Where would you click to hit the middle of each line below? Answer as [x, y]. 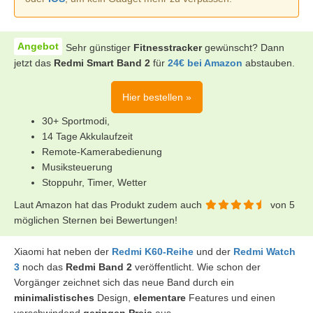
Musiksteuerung [77, 167]
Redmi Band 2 [99, 267]
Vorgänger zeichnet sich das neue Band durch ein [124, 282]
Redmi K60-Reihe [153, 251]
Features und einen [231, 297]
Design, [114, 297]
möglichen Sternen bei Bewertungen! [96, 220]
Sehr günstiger [100, 47]
